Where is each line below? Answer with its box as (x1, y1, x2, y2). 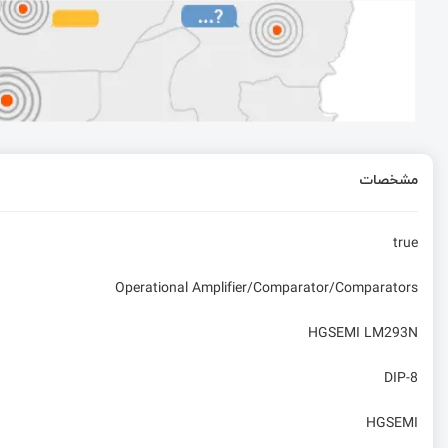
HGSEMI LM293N (308, 322, 418, 345)
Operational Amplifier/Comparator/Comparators (115, 277, 418, 300)
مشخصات (359, 166, 418, 192)
